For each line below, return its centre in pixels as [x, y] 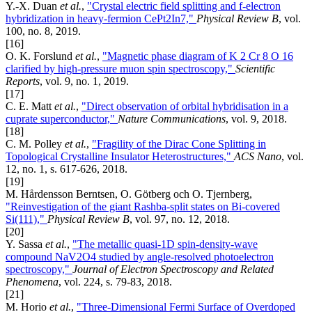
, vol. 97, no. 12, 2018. [180, 219]
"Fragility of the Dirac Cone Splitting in [179, 144]
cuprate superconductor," [62, 119]
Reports [23, 81]
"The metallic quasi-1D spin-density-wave [165, 244]
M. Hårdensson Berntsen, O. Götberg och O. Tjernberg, [129, 194]
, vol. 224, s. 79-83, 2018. [115, 282]
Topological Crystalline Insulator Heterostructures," [120, 157]
